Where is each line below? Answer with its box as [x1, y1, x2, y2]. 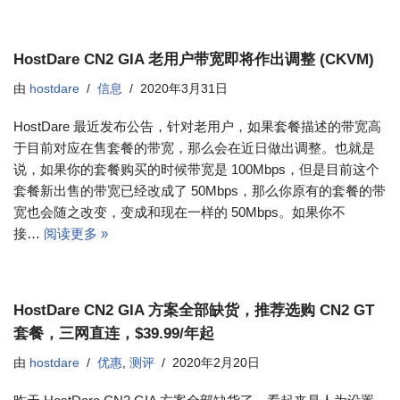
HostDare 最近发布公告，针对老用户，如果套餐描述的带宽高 [13, 119, 381, 134]
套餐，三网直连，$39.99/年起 [13, 325, 214, 341]
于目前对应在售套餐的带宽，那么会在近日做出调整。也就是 [13, 140, 375, 155]
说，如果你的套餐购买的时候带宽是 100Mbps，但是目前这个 [13, 162, 379, 177]
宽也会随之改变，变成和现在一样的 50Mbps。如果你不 [13, 204, 346, 220]
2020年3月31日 [140, 82, 228, 96]
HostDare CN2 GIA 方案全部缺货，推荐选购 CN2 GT [13, 302, 374, 318]
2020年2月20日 [172, 356, 260, 370]
